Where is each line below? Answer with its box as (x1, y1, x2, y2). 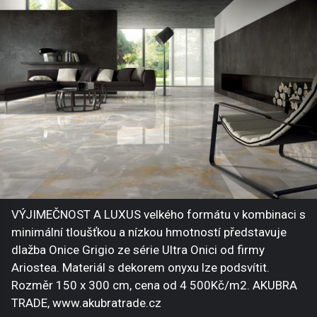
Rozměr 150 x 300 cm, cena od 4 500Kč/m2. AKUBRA (11, 277, 297, 292)
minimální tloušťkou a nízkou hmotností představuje (11, 224, 287, 239)
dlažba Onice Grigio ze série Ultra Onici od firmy (11, 242, 265, 257)
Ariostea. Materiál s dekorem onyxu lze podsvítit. (11, 260, 270, 275)
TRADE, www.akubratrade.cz (11, 295, 161, 310)
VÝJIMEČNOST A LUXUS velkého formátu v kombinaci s (11, 207, 306, 221)
